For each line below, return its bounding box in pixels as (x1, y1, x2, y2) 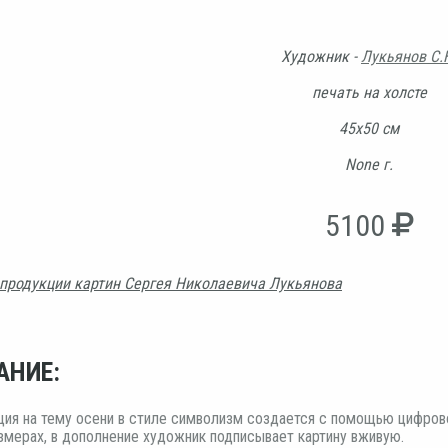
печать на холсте (311, 82, 427, 102)
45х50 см (339, 118, 399, 138)
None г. (345, 154, 393, 174)
